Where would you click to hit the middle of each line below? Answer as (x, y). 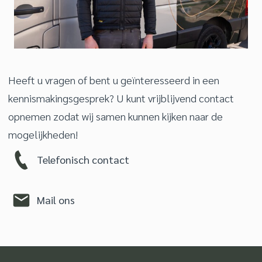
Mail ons (56, 200)
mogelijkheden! (43, 134)
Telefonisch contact (83, 160)
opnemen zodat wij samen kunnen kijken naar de (116, 116)
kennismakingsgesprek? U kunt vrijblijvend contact (121, 98)
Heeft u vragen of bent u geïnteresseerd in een (114, 80)
